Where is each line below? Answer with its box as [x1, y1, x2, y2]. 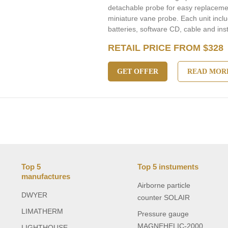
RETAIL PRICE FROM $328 [108, 43, 224, 53]
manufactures [21, 172, 70, 181]
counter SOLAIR [137, 193, 190, 202]
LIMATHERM [21, 207, 63, 215]
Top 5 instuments [137, 162, 198, 171]
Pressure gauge [137, 210, 189, 218]
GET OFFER [117, 68, 159, 75]
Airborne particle [137, 181, 190, 189]
